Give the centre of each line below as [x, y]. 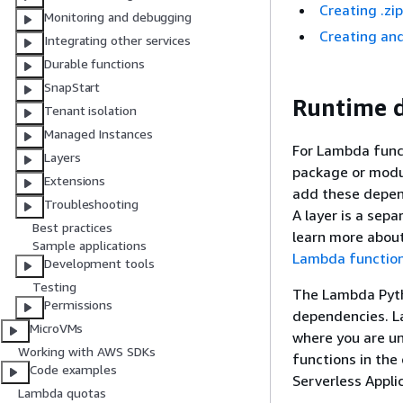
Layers [63, 157]
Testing [54, 287]
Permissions [79, 305]
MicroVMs [57, 328]
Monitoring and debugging [118, 17]
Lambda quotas [62, 393]
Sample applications [90, 246]
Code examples [73, 370]
